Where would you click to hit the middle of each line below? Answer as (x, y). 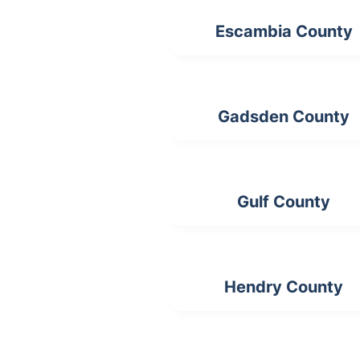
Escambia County (284, 31)
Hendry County (284, 287)
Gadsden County (284, 117)
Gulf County (284, 202)
